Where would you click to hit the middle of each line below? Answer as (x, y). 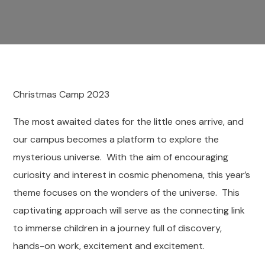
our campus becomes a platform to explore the (116, 139)
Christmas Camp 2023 (62, 94)
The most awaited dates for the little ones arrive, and (129, 122)
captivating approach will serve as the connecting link (129, 210)
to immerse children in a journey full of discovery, (118, 228)
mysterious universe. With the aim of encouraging (121, 157)
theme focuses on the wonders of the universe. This (127, 193)
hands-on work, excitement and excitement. (109, 246)
